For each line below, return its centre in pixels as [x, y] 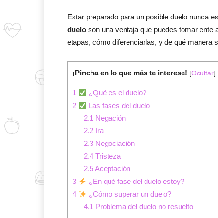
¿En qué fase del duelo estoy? [136, 182]
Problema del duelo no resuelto [143, 207]
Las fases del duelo [118, 106]
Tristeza [107, 156]
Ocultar [202, 73]
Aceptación [112, 169]
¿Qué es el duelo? [117, 93]
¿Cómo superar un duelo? [129, 194]
